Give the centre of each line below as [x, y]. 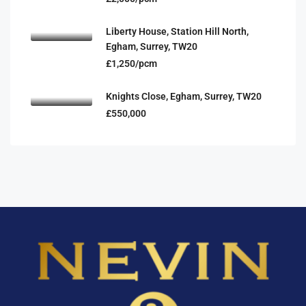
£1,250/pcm [131, 64]
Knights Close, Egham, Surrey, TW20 [184, 96]
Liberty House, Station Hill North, [177, 31]
